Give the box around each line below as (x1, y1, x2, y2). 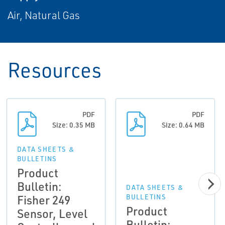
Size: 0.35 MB (52, 121, 95, 130)
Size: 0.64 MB (161, 121, 204, 130)
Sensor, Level (17, 206, 87, 221)
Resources (8, 57, 101, 83)
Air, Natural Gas (8, 9, 80, 22)
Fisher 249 (17, 192, 70, 208)
